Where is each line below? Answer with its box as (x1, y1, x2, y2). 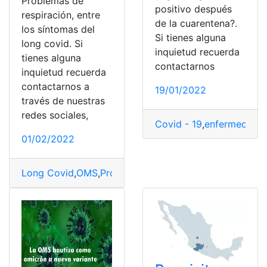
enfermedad (204, 118, 259, 131)
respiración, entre (21, 9, 100, 21)
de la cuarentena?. (155, 17, 237, 30)
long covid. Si (21, 38, 83, 50)
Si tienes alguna (155, 32, 226, 44)
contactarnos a (21, 80, 89, 93)
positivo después (155, 3, 232, 15)
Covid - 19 (155, 118, 202, 131)
